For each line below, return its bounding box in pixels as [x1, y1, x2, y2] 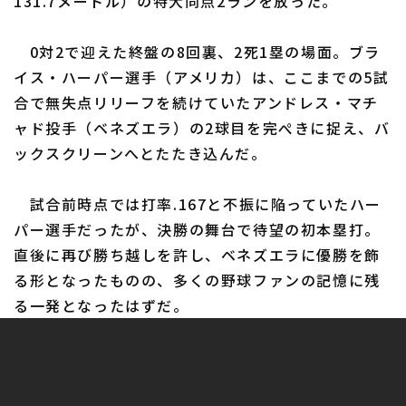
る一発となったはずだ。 [14, 294, 189, 316]
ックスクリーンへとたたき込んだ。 [14, 141, 267, 164]
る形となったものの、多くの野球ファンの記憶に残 [14, 268, 381, 291]
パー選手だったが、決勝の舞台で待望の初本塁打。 [14, 217, 381, 240]
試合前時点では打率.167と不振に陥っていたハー [14, 192, 382, 215]
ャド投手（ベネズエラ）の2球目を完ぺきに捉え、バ [14, 116, 391, 139]
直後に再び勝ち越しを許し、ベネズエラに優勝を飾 [14, 243, 381, 266]
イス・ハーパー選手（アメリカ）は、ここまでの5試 [14, 65, 390, 88]
